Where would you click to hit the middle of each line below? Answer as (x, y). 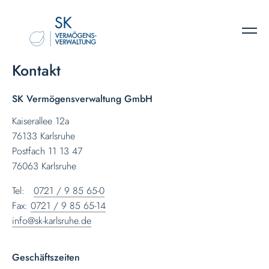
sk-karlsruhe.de (63, 221)
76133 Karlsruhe (44, 136)
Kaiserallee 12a (41, 121)
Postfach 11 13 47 (47, 151)
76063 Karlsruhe (44, 166)
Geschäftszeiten (46, 257)
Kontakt (37, 70)
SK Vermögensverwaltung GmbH (83, 99)
